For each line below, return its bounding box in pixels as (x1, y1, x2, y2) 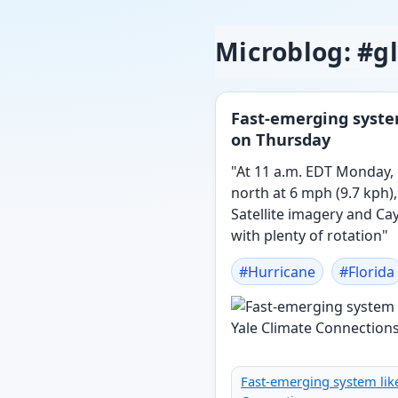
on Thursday (231, 129, 331, 151)
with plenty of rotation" (231, 225, 389, 245)
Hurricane (248, 261, 316, 282)
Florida (348, 261, 395, 282)
